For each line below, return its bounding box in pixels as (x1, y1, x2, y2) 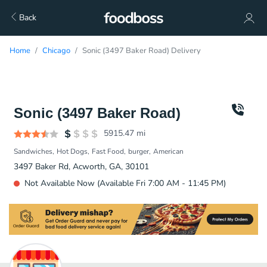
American (153, 147, 184, 156)
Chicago (42, 45, 70, 56)
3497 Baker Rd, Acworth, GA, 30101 (14, 161, 149, 172)
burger (128, 147, 149, 156)
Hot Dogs (57, 147, 88, 156)
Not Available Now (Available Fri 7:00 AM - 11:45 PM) (24, 178, 226, 189)
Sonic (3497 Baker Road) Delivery (82, 45, 201, 56)
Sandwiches (14, 147, 52, 156)
